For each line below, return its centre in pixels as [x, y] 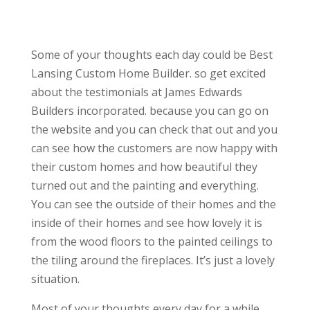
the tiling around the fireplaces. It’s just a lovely [153, 261]
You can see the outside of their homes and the [153, 204]
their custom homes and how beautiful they [144, 167]
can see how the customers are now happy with [154, 148]
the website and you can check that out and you [154, 130]
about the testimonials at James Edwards [136, 92]
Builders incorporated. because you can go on [149, 111]
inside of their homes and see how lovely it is [146, 223]
